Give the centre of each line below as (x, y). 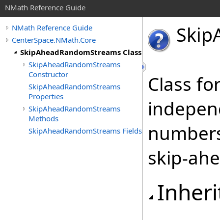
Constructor (48, 74)
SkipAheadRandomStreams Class (81, 52)
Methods (43, 118)
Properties (46, 96)
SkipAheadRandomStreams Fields (85, 131)
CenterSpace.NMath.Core (54, 40)
